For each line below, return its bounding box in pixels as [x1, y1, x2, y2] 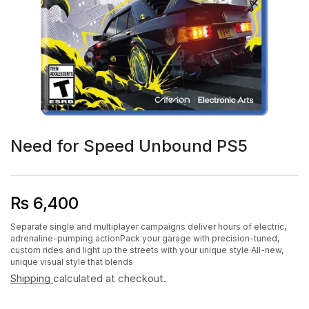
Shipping [10, 272, 53, 285]
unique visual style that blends [10, 257, 133, 267]
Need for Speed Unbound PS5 [10, 136, 248, 156]
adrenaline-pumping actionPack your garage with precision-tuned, [10, 233, 279, 243]
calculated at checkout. [53, 272, 166, 285]
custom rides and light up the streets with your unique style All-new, [10, 245, 283, 255]
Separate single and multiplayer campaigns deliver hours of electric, [10, 221, 286, 232]
